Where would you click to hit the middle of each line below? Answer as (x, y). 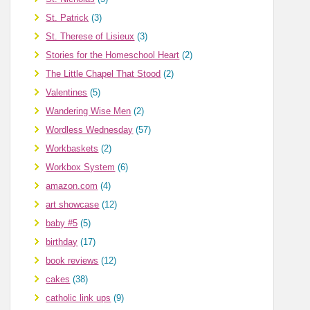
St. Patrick (67, 18)
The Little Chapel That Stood (103, 74)
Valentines (67, 93)
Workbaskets (72, 149)
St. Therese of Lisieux (90, 37)
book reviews (72, 261)
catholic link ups (79, 298)
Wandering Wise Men (89, 111)
